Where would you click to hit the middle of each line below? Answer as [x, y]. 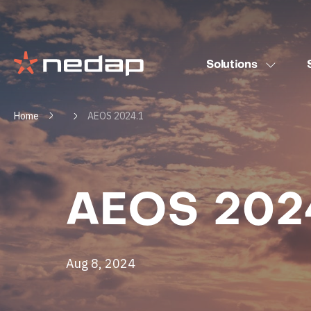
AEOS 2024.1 [116, 116]
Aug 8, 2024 [100, 263]
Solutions [232, 65]
